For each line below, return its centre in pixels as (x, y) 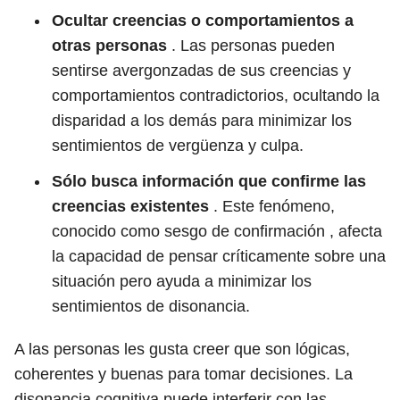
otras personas (109, 46)
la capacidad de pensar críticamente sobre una (219, 256)
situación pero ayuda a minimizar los (182, 281)
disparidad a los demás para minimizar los (202, 121)
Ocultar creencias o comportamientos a (203, 21)
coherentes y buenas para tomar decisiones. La (183, 374)
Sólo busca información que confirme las (209, 181)
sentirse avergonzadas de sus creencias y (201, 71)
